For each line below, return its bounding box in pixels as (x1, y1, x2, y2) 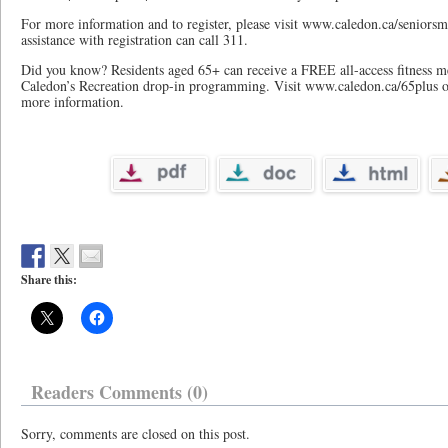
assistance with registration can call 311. (21, 30, 248, 49)
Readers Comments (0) (31, 379, 208, 405)
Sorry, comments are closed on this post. (21, 424, 250, 443)
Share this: (21, 271, 77, 288)
